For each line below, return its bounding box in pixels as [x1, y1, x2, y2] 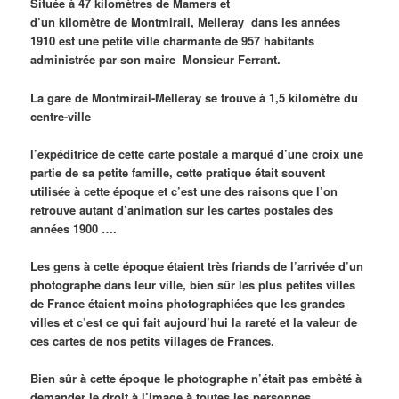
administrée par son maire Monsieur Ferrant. [30, 51, 281, 69]
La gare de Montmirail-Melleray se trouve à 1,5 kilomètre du [30, 88, 359, 106]
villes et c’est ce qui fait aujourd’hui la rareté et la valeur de [30, 313, 358, 330]
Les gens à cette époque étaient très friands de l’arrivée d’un [30, 256, 364, 274]
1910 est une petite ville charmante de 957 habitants [30, 32, 315, 50]
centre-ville [30, 107, 92, 125]
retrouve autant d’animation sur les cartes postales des [30, 200, 334, 218]
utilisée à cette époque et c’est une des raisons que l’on [30, 182, 338, 199]
